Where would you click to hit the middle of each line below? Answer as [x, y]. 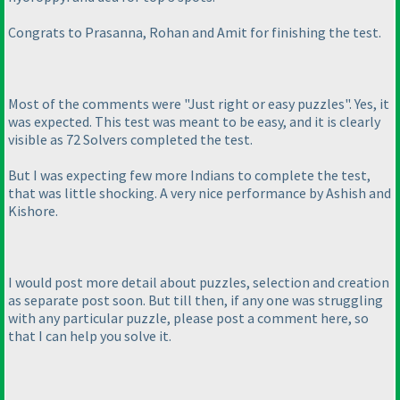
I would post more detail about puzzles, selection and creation [199, 283]
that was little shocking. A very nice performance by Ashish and [200, 193]
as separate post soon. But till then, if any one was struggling [196, 300]
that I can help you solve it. [90, 336]
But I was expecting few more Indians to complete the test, [189, 175]
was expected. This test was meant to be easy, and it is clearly [194, 122]
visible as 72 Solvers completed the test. [130, 140]
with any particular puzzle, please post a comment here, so [188, 318]
